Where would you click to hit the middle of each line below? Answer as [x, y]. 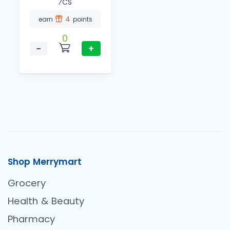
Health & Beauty [46, 201]
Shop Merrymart [45, 162]
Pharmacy [31, 219]
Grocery [27, 183]
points [82, 20]
